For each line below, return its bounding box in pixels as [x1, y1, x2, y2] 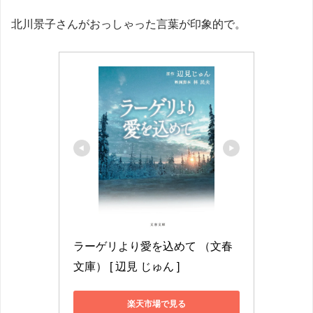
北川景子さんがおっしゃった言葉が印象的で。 [11, 17, 246, 30]
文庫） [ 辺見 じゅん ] [73, 260, 180, 272]
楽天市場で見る [127, 299, 186, 310]
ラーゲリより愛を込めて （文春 [73, 240, 233, 252]
